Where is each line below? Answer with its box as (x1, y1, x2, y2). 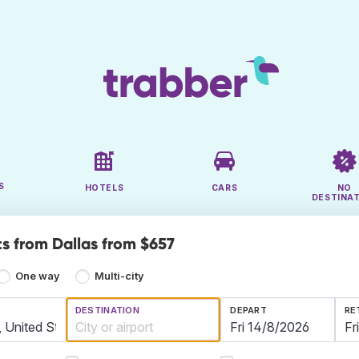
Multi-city (94, 270, 144, 283)
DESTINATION (75, 305, 140, 317)
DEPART (230, 305, 268, 317)
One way (15, 270, 61, 283)
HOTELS (84, 183, 124, 194)
